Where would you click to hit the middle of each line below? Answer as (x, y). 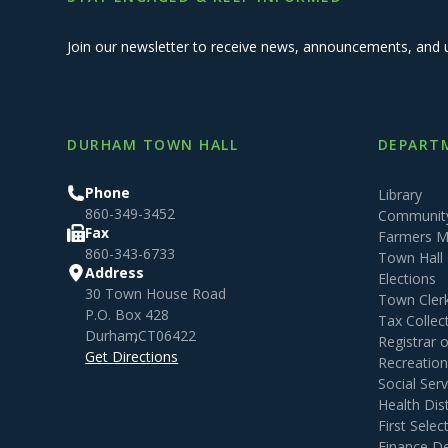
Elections (406, 278)
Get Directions (132, 356)
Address (115, 272)
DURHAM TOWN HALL (153, 144)
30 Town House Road (156, 293)
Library (399, 194)
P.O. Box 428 (127, 314)
